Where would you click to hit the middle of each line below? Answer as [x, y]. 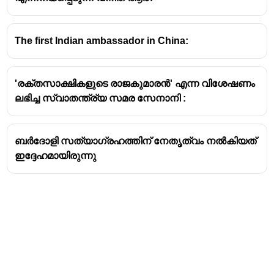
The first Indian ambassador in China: [102, 40]
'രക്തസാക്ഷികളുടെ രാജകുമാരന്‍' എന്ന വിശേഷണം [135, 83]
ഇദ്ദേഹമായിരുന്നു [56, 155]
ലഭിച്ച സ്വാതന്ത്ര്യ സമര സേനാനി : [101, 98]
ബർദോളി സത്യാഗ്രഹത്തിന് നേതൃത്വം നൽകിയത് [136, 141]
